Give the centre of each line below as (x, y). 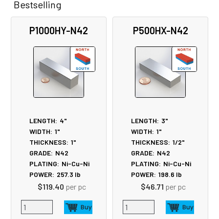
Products (33, 36)
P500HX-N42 (160, 30)
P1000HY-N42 (59, 30)
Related (28, 21)
